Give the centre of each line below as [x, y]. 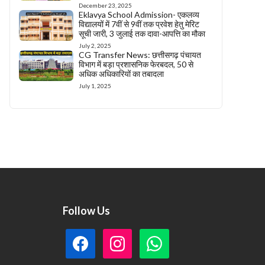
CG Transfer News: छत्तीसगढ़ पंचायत [140, 55]
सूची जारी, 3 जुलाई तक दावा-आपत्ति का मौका [142, 33]
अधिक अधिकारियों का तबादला [122, 74]
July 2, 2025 [95, 46]
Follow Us [86, 211]
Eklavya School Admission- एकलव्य [139, 14]
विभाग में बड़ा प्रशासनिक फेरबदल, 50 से [136, 64]
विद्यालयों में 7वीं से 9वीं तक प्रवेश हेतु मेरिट [139, 24]
